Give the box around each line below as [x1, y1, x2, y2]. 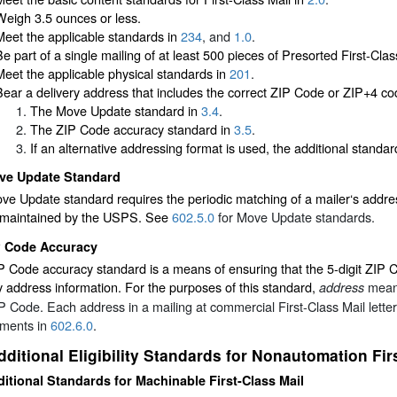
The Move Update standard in [30, 100, 201, 120]
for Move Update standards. [214, 207, 375, 227]
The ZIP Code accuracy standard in [30, 119, 234, 138]
